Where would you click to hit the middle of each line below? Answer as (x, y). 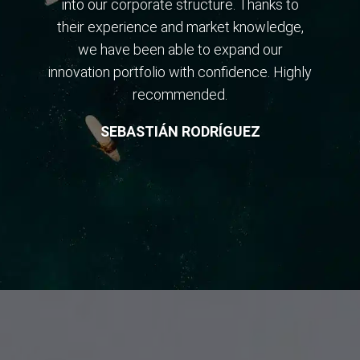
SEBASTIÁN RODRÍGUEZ (180, 132)
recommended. (180, 95)
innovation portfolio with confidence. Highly (180, 72)
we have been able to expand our (180, 50)
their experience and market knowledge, (180, 27)
